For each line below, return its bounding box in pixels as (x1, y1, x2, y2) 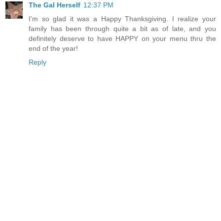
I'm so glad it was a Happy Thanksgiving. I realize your (29, 14, 216, 23)
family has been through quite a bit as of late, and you (29, 24, 216, 33)
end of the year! (29, 44, 78, 52)
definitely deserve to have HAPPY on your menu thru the (29, 34, 216, 42)
